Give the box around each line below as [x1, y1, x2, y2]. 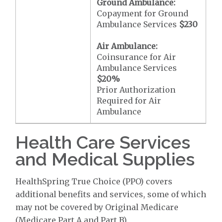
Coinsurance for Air [97, 52, 176, 62]
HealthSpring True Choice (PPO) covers [15, 176, 173, 186]
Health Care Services [15, 131, 191, 153]
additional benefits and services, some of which [15, 189, 207, 199]
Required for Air [97, 95, 162, 106]
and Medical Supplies [15, 148, 195, 169]
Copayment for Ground [97, 8, 189, 18]
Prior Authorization [97, 84, 176, 95]
